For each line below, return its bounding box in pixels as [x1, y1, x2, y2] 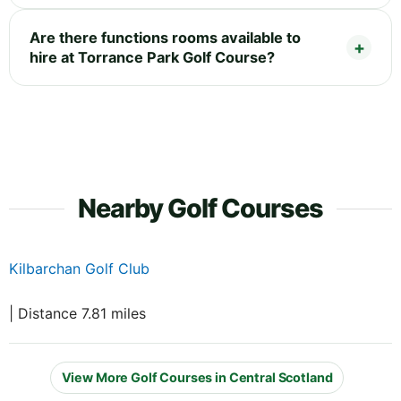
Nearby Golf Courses [78, 192, 323, 224]
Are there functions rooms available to [30, 28, 301, 47]
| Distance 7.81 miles [9, 303, 146, 322]
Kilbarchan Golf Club [9, 259, 149, 277]
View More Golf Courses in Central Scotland [61, 370, 333, 386]
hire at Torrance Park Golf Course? [30, 47, 275, 66]
